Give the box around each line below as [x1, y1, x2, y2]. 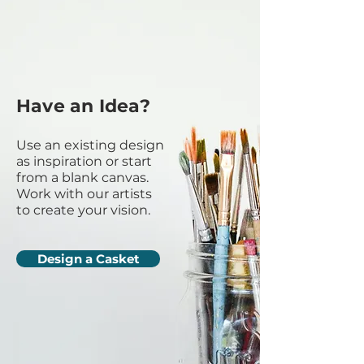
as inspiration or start [16, 154, 152, 169]
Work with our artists [16, 186, 152, 201]
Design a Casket [37, 251, 140, 266]
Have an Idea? [16, 95, 150, 117]
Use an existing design [16, 137, 164, 153]
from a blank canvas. [16, 170, 149, 185]
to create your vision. [16, 202, 150, 218]
